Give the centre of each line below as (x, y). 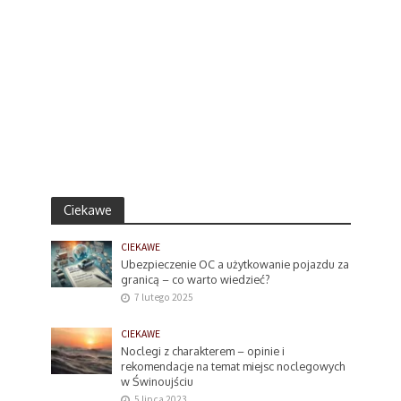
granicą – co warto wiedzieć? (196, 280)
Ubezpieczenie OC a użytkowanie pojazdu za (235, 264)
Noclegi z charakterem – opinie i (203, 351)
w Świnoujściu (158, 382)
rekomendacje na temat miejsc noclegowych (233, 367)
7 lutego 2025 (164, 298)
